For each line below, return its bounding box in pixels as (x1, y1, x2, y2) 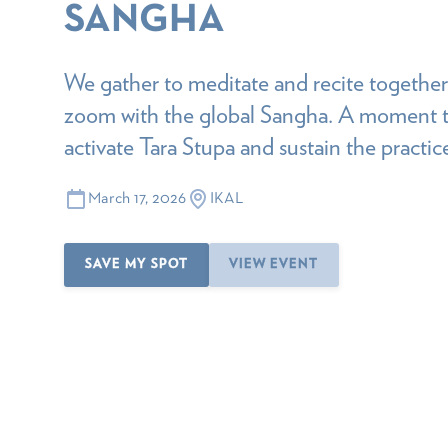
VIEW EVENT (229, 258, 319, 272)
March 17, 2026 (88, 191, 186, 206)
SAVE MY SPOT (84, 258, 188, 272)
